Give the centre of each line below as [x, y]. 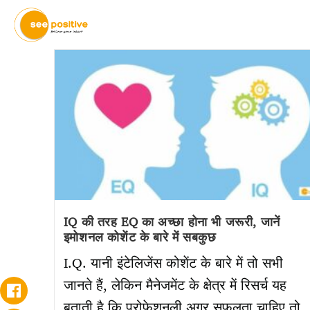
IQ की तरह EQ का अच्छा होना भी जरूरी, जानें [172, 222]
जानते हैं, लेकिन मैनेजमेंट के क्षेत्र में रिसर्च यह [175, 285]
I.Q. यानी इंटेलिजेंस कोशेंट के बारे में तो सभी [173, 263]
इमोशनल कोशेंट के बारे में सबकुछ [140, 237]
